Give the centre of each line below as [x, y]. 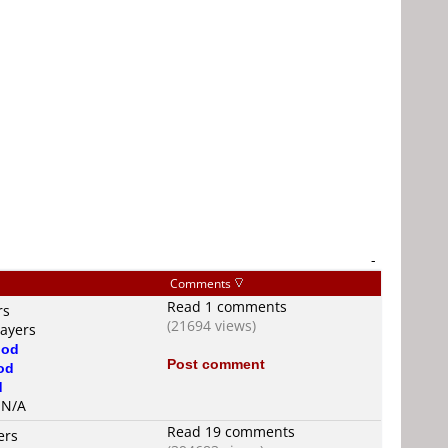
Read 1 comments [227, 306]
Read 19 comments [231, 431]
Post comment [216, 363]
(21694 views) [211, 325]
